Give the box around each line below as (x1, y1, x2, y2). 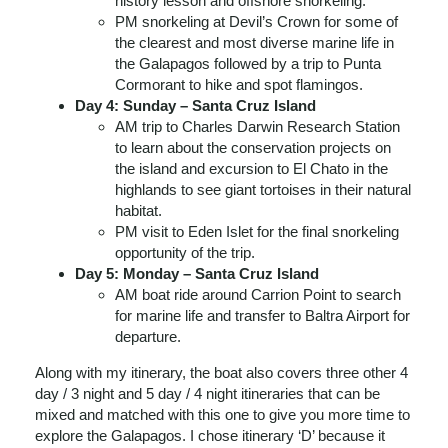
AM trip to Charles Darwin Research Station (115, 118, 400, 135)
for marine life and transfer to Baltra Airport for (115, 307, 410, 324)
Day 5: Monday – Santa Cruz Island (75, 265, 319, 282)
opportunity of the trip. (115, 244, 255, 261)
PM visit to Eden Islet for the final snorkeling (115, 223, 399, 240)
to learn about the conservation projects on (115, 139, 391, 156)
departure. (115, 328, 181, 345)
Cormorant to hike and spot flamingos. (115, 76, 363, 93)
